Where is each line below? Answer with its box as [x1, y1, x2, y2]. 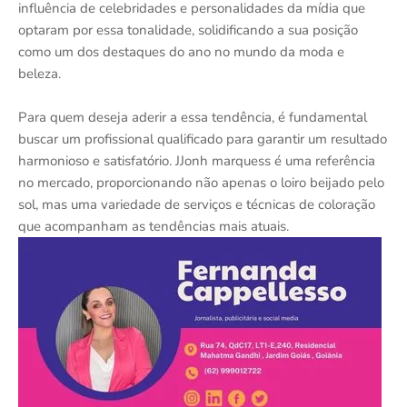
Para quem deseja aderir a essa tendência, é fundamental [18, 107, 367, 126]
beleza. [18, 64, 61, 83]
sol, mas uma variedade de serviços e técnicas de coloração [18, 194, 375, 213]
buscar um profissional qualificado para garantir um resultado [18, 129, 387, 148]
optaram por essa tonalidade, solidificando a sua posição [18, 20, 358, 39]
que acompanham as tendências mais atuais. [18, 216, 289, 235]
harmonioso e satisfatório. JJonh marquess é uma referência [18, 151, 375, 170]
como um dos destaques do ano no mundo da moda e [18, 42, 344, 61]
